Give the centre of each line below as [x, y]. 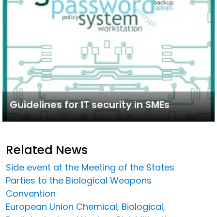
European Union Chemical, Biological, [85, 206]
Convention [31, 193]
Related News [47, 150]
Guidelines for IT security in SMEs [90, 104]
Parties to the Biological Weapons [79, 180]
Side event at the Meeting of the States [90, 167]
